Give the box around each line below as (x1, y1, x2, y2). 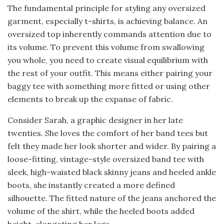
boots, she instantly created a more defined (7, 179, 175, 190)
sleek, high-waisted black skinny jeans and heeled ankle (7, 166, 216, 177)
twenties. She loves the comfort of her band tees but (7, 127, 208, 138)
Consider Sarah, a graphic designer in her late (7, 114, 183, 125)
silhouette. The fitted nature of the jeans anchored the (7, 192, 216, 203)
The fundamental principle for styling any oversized (7, 2, 205, 13)
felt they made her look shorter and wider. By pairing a (7, 140, 216, 151)
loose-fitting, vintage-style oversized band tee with (7, 153, 204, 164)
